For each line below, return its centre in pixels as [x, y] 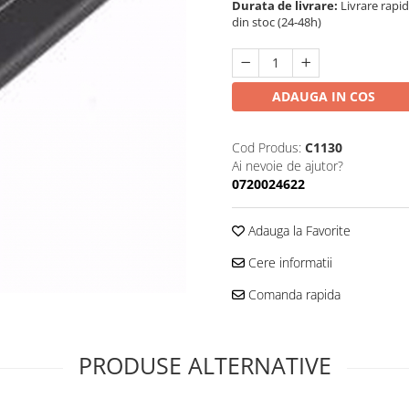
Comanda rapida [293, 294]
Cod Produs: [267, 147]
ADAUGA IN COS [323, 96]
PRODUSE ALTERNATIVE [204, 365]
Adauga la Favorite [298, 230]
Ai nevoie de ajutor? [288, 165]
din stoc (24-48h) [277, 21]
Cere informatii [288, 262]
